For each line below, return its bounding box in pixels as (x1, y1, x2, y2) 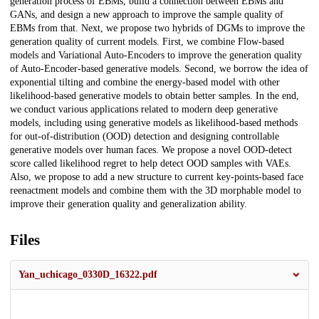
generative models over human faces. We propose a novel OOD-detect (10, 145, 292, 156)
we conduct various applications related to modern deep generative (10, 104, 278, 115)
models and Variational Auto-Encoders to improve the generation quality (10, 50, 302, 61)
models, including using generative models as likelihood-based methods (10, 117, 298, 129)
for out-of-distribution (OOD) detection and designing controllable (10, 131, 279, 142)
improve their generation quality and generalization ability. (10, 199, 247, 210)
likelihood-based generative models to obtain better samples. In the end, (10, 90, 299, 102)
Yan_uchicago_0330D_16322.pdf (19, 269, 157, 281)
